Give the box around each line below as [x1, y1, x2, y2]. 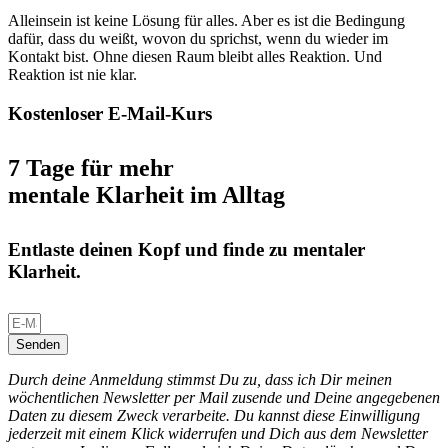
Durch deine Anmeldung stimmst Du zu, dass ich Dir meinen [8, 371, 392, 389]
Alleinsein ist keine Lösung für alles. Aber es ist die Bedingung [8, 12, 405, 30]
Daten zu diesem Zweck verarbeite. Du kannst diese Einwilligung [8, 407, 420, 425]
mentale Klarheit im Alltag [8, 182, 285, 209]
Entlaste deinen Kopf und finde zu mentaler [8, 239, 365, 261]
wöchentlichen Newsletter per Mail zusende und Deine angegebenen [8, 389, 440, 407]
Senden [16, 337, 60, 353]
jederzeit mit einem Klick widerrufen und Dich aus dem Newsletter [8, 425, 428, 443]
